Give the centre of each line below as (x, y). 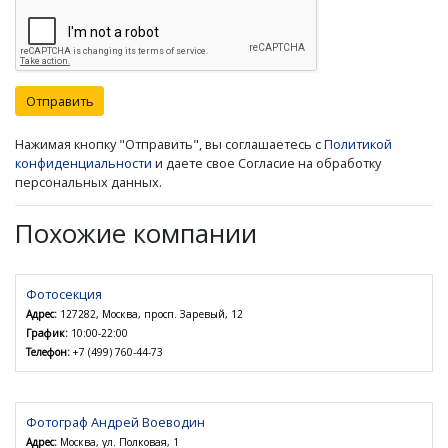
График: (47, 333)
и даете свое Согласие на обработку (266, 163)
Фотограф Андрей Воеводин (115, 422)
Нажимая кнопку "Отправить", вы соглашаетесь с (169, 144)
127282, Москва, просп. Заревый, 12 (150, 314)
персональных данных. (88, 182)
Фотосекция (64, 294)
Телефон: (48, 352)
